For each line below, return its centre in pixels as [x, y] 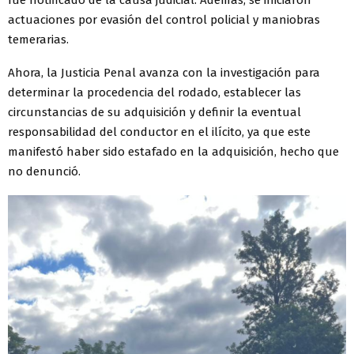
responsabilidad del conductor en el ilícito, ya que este [159, 132]
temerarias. [38, 40]
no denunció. [44, 172]
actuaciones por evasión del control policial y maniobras [164, 20]
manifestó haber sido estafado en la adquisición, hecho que [173, 152]
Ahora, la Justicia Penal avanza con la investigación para [164, 73]
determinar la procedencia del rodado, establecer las [154, 93]
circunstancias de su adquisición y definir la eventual [154, 113]
